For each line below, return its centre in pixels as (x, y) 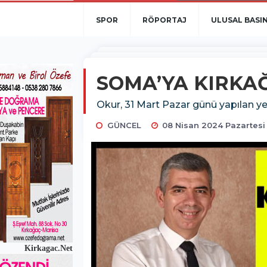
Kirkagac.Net (47, 248)
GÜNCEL (124, 125)
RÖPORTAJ (164, 20)
